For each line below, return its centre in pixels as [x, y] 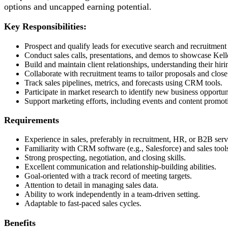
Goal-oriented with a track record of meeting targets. [108, 176]
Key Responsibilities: [45, 27]
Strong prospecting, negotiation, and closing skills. [105, 158]
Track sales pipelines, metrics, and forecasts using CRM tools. [123, 82]
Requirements [32, 120]
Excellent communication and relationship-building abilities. [120, 167]
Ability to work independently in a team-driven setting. [112, 194]
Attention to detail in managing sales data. [91, 185]
